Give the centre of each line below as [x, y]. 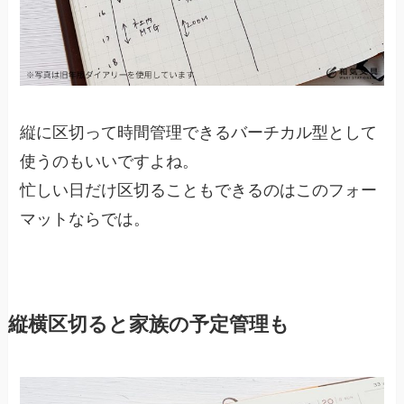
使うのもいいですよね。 [110, 161]
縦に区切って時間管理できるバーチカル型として [199, 132]
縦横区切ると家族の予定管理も [148, 324]
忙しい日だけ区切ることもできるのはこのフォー [199, 190]
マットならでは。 [85, 219]
